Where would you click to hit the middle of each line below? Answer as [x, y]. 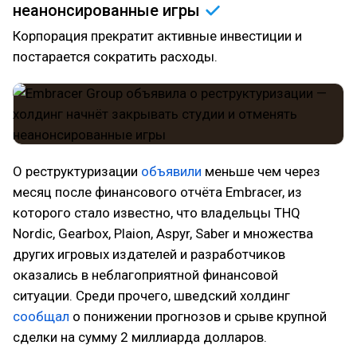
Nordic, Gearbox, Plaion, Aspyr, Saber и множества [163, 233]
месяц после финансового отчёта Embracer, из [157, 192]
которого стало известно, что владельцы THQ [157, 213]
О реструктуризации [77, 171]
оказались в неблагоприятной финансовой [145, 275]
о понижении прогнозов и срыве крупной [198, 316]
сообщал [41, 316]
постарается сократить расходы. [115, 57]
